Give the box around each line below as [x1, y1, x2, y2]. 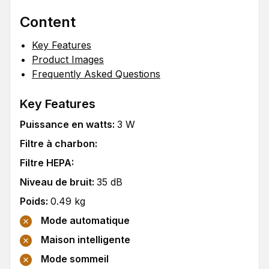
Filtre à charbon [20, 138, 95, 150]
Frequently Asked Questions [32, 68, 160, 80]
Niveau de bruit [20, 176, 92, 188]
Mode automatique [41, 214, 130, 226]
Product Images [32, 53, 104, 65]
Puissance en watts [20, 118, 112, 130]
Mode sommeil [41, 253, 109, 265]
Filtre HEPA [20, 157, 71, 169]
